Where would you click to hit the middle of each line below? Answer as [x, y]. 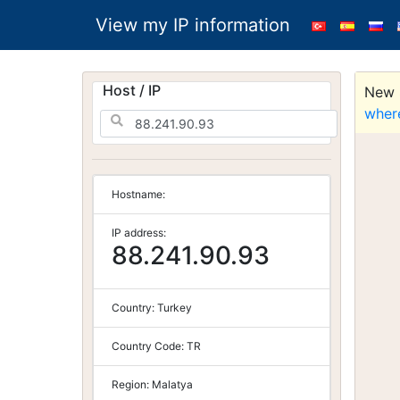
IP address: [139, 233]
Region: [132, 384]
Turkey [175, 308]
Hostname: [138, 194]
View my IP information [193, 25]
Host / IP [132, 90]
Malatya [172, 384]
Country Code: [149, 346]
